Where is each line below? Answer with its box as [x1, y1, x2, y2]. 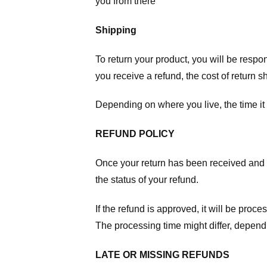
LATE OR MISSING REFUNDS [95, 249, 229, 260]
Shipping [95, 24, 136, 35]
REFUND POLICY [95, 129, 175, 139]
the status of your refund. [95, 175, 198, 185]
